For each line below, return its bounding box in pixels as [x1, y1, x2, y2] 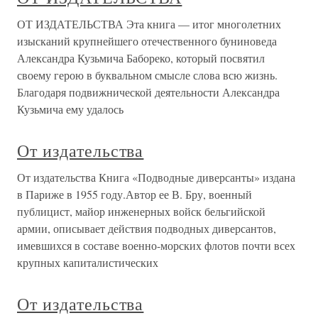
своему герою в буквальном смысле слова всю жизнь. [17, 67, 278, 82]
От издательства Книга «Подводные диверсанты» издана [17, 170, 295, 185]
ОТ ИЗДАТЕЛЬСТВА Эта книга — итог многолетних [17, 16, 281, 31]
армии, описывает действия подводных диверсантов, [17, 221, 276, 236]
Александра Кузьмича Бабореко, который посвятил [17, 50, 265, 65]
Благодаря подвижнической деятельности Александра [17, 84, 280, 99]
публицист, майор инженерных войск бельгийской [17, 204, 265, 219]
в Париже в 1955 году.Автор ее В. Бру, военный [17, 187, 252, 202]
